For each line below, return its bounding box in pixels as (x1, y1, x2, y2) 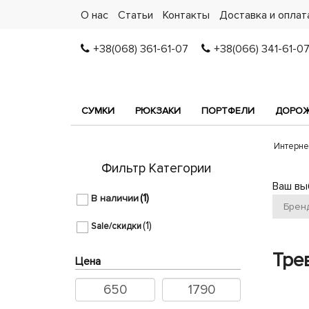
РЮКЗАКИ (135, 105, 181, 117)
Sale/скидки (91, 221, 141, 232)
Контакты (163, 8, 210, 22)
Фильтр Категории (101, 160, 212, 177)
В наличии (91, 192, 139, 205)
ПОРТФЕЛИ (201, 105, 255, 117)
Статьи (118, 8, 153, 22)
